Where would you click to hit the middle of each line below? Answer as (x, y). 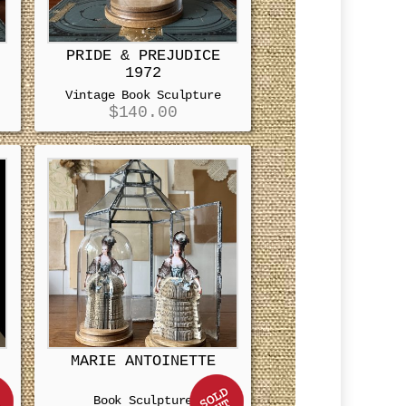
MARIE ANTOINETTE (143, 362)
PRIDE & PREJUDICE (143, 56)
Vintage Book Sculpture (143, 95)
